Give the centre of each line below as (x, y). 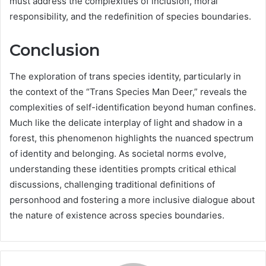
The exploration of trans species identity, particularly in (125, 77)
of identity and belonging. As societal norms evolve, (118, 154)
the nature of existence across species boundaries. (117, 216)
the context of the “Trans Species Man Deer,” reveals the (128, 92)
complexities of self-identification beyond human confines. (133, 107)
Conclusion (55, 50)
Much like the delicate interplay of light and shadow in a (126, 123)
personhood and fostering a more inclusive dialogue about (132, 200)
